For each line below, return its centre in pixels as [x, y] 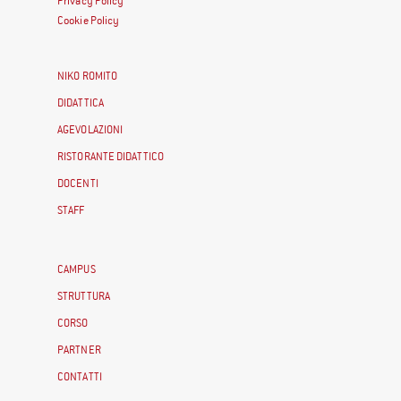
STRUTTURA [84, 296]
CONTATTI [80, 376]
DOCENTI [78, 183]
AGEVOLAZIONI [90, 129]
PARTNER [79, 350]
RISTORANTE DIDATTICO [111, 156]
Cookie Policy [89, 20]
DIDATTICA [81, 102]
